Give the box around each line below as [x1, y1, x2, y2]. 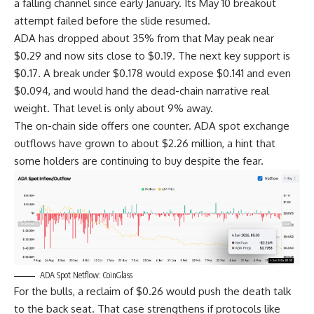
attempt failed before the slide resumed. [14, 13, 210, 27]
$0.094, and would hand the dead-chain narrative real [14, 83, 269, 97]
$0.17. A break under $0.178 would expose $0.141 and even [14, 66, 291, 80]
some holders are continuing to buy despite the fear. [14, 153, 264, 168]
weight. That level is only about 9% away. [14, 101, 213, 115]
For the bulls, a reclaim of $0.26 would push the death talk [14, 285, 291, 299]
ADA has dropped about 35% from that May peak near [14, 31, 274, 45]
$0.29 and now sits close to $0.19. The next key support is [14, 48, 290, 62]
